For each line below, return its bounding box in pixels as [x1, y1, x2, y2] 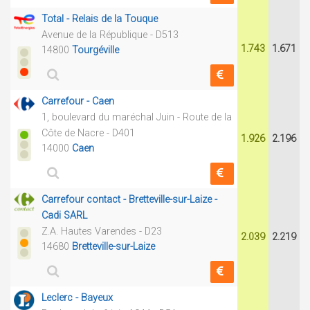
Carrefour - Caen [42, 95, 114, 107]
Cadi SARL [42, 210, 87, 221]
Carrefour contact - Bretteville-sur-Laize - [42, 194, 217, 206]
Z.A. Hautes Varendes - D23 [42, 226, 162, 237]
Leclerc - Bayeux [42, 292, 113, 304]
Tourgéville [72, 44, 119, 56]
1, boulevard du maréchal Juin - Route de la [42, 111, 232, 123]
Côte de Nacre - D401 [42, 127, 135, 139]
